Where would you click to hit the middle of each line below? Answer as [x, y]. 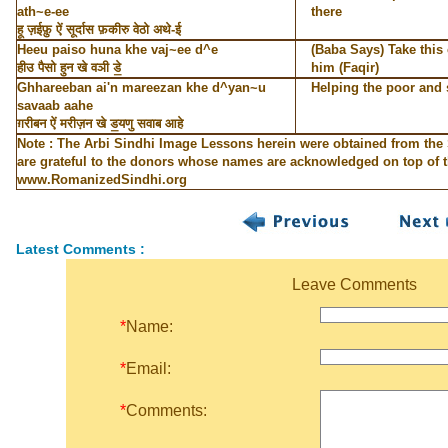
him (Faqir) [344, 67]
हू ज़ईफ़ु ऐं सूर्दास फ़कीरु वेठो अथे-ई [98, 29]
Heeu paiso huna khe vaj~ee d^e [117, 49]
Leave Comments [355, 284]
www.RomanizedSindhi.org [101, 179]
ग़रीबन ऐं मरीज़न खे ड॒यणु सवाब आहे [99, 123]
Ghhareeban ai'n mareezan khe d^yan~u [141, 87]
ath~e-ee [42, 11]
